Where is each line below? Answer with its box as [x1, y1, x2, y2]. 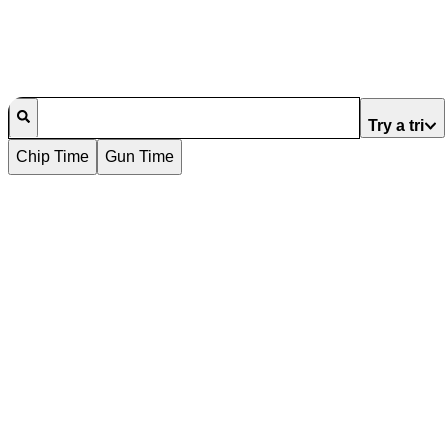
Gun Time [105, 147, 174, 165]
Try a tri [368, 116, 424, 134]
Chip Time [16, 147, 89, 165]
